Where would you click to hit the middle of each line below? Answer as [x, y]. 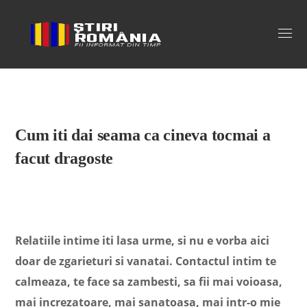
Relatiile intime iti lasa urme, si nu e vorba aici [143, 241]
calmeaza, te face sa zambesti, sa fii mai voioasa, [149, 282]
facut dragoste [64, 158]
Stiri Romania [74, 34]
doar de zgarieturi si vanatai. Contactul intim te [146, 261]
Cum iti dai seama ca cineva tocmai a [143, 135]
